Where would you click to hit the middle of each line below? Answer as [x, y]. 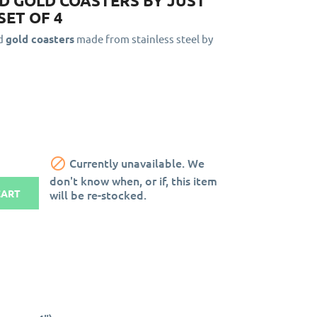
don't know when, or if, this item [134, 180]
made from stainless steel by [144, 39]
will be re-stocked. [98, 194]
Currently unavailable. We [136, 163]
